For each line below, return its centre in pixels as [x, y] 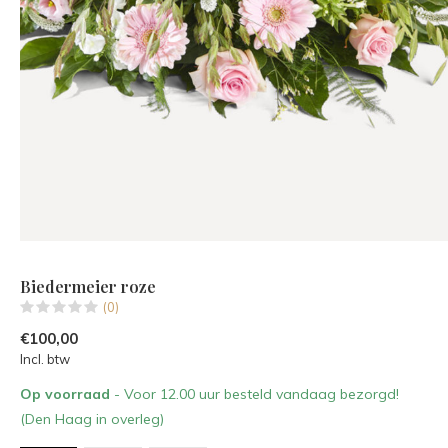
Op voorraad [67, 393]
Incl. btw [45, 358]
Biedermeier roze [88, 286]
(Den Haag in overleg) [92, 418]
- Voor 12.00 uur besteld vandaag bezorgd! [256, 393]
